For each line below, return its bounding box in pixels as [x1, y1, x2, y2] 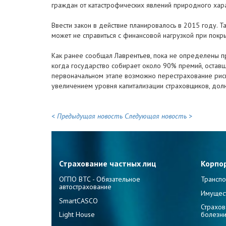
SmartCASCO [59, 196, 98, 205]
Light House [59, 210, 95, 219]
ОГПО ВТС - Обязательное [59, 174, 140, 184]
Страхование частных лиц [59, 158, 156, 169]
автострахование [59, 182, 111, 191]
